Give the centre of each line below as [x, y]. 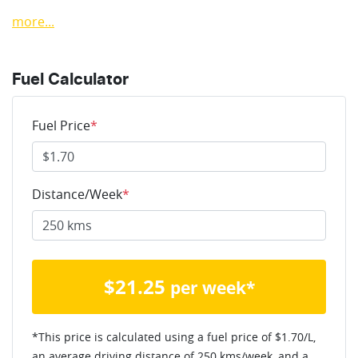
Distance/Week [77, 194]
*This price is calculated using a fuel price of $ [157, 336]
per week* [212, 287]
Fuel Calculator [70, 80]
